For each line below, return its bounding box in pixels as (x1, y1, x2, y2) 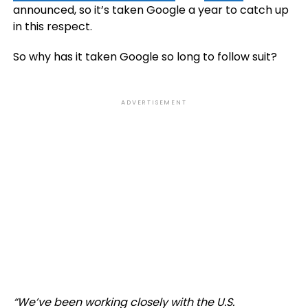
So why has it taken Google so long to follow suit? (12, 49, 277, 65)
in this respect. (12, 19, 92, 34)
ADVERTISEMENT (121, 98, 187, 107)
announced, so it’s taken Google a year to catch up (12, 2, 289, 18)
